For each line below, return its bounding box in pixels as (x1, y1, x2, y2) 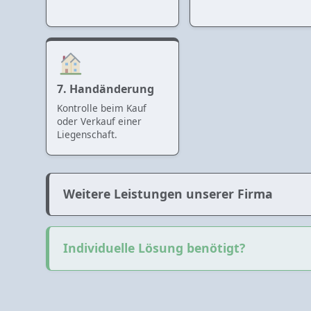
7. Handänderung (57, 81, 154, 96)
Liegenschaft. (57, 127, 117, 141)
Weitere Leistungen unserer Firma (63, 185, 273, 203)
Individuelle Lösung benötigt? (63, 239, 245, 257)
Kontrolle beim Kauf (57, 101, 146, 115)
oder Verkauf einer (57, 114, 142, 128)
